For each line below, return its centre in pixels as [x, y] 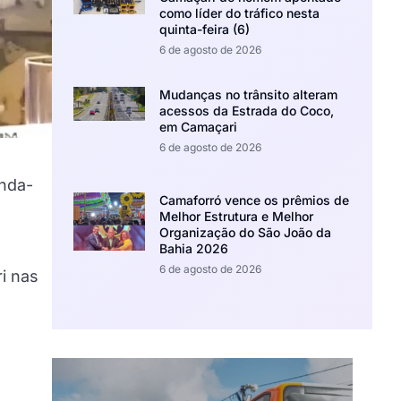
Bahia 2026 [194, 249]
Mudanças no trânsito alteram [249, 94]
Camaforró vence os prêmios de [255, 200]
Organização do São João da [246, 233]
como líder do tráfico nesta [240, 13]
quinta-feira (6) [205, 29]
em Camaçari [199, 126]
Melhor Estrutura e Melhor [237, 217]
